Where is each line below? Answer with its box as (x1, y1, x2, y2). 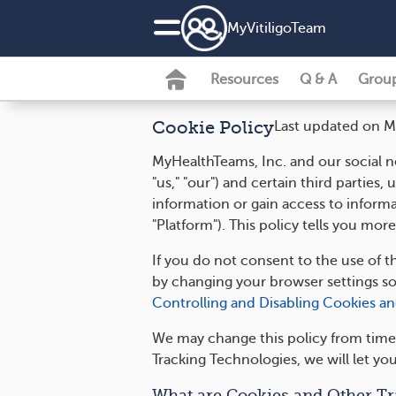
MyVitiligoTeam (227, 20, 326, 36)
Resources (210, 72, 278, 88)
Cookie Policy (152, 118, 274, 138)
